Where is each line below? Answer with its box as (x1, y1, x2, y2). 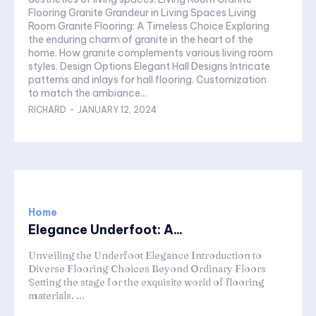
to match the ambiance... (28, 87, 147, 100)
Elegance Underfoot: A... (28, 221, 183, 238)
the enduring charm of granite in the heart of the (28, 33, 253, 47)
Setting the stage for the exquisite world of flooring (28, 276, 265, 289)
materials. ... (28, 289, 85, 303)
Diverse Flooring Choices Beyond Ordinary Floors (28, 262, 266, 276)
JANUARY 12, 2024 (78, 104, 157, 116)
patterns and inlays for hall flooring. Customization (28, 73, 196, 87)
